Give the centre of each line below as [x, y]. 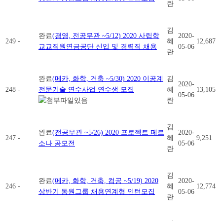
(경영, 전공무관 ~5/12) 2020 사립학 [106, 36]
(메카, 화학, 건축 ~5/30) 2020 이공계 [108, 78]
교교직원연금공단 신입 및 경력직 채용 [98, 46]
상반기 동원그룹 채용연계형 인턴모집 [97, 191]
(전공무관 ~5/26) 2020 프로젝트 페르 [108, 132]
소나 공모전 [57, 143]
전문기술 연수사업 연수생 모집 [86, 89]
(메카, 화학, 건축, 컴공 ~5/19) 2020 [105, 181]
